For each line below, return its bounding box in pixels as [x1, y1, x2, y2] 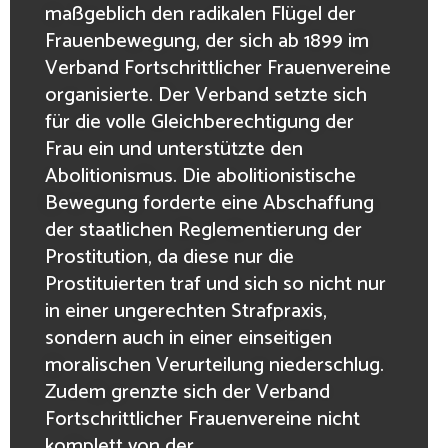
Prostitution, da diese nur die [45, 240, 294, 274]
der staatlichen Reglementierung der [45, 213, 362, 247]
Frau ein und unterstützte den [45, 132, 303, 166]
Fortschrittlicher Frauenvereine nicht [45, 402, 360, 436]
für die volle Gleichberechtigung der [45, 105, 354, 139]
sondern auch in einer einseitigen [45, 321, 332, 355]
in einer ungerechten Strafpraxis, [45, 294, 327, 328]
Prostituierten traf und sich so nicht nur [45, 267, 386, 301]
